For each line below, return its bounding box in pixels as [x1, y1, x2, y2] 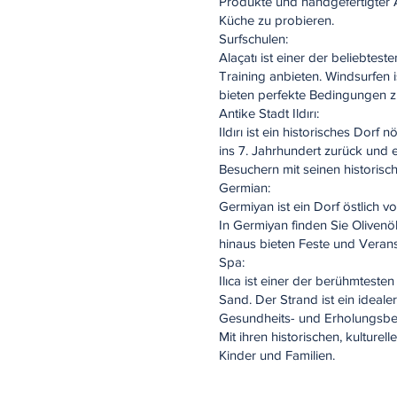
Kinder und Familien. [219, 347, 335, 362]
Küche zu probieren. [219, 12, 334, 27]
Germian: [219, 180, 270, 195]
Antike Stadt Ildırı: [219, 105, 319, 121]
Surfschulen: [219, 31, 288, 46]
